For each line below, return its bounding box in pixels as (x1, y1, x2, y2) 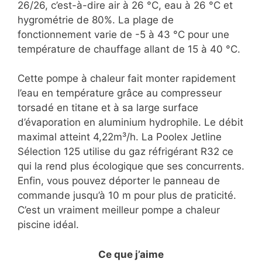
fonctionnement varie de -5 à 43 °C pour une (18, 28, 229, 40)
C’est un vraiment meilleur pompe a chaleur (18, 204, 220, 216)
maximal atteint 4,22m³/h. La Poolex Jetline (18, 131, 222, 143)
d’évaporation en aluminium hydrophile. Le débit (18, 116, 243, 129)
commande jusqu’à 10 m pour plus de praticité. (18, 189, 236, 202)
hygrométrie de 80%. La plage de (18, 13, 174, 26)
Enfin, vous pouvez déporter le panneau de (18, 175, 220, 187)
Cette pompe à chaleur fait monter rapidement (18, 73, 236, 85)
